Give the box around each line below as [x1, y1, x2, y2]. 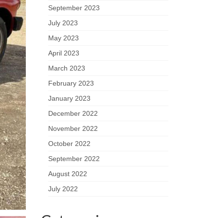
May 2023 [48, 34, 79, 42]
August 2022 [48, 170, 87, 178]
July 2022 [48, 185, 78, 193]
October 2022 [48, 140, 91, 148]
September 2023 [48, 4, 100, 12]
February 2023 [48, 79, 94, 88]
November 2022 [48, 125, 98, 133]
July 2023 [48, 19, 78, 27]
